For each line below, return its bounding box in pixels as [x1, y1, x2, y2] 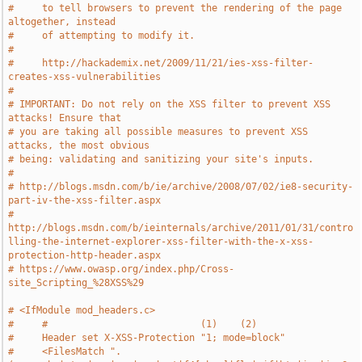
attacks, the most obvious [8, 140, 150, 151]
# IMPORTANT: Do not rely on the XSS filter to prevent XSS [8, 99, 331, 110]
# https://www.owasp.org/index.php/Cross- [8, 263, 235, 275]
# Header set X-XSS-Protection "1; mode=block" [8, 332, 286, 343]
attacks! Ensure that [8, 112, 122, 124]
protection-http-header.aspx [8, 250, 162, 261]
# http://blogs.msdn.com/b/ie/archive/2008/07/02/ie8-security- [8, 181, 354, 192]
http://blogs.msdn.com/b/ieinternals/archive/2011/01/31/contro [8, 222, 354, 234]
